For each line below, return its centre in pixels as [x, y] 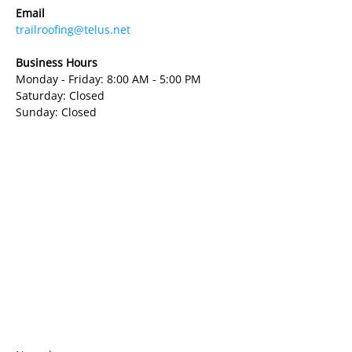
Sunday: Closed [56, 112]
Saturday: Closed [60, 95]
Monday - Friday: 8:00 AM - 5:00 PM [108, 79]
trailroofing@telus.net [73, 29]
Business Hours [57, 62]
